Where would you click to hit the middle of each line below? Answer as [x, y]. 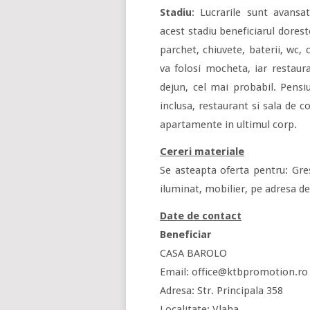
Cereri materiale [202, 152]
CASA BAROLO [193, 253]
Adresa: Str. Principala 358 [221, 291]
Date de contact [201, 216]
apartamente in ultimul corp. [228, 125]
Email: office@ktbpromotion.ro [234, 272]
